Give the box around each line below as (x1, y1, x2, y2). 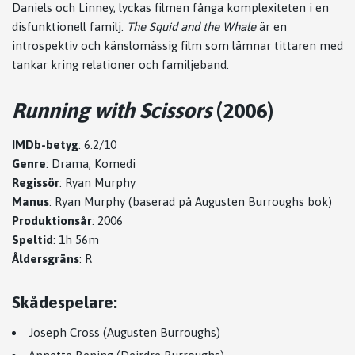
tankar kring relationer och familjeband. (12, 57, 229, 71)
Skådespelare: (12, 292, 117, 311)
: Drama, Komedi (46, 156, 136, 170)
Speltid (12, 232, 53, 246)
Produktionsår (12, 213, 92, 227)
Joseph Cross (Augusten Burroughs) (29, 325, 220, 339)
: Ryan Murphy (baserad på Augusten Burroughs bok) (49, 194, 332, 208)
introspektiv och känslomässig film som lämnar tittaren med (12, 38, 343, 52)
